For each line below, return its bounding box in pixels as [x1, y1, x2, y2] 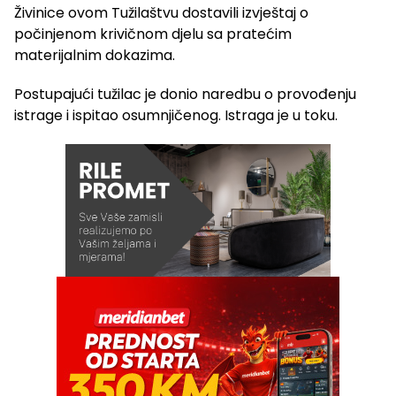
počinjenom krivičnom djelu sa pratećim [14, 23, 292, 44]
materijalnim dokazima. [14, 44, 175, 65]
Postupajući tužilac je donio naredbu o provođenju [14, 83, 356, 104]
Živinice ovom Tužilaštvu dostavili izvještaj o [14, 2, 308, 23]
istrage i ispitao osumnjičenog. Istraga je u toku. [14, 104, 338, 126]
